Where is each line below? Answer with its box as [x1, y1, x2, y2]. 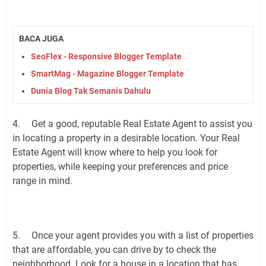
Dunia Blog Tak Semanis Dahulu [31, 86, 151, 96]
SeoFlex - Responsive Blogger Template [31, 52, 182, 62]
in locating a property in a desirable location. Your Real [12, 132, 240, 144]
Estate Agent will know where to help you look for [12, 147, 217, 159]
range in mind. [12, 175, 75, 187]
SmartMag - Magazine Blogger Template [31, 69, 184, 79]
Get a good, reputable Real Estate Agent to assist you [31, 118, 252, 130]
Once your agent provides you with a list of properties [31, 230, 254, 242]
